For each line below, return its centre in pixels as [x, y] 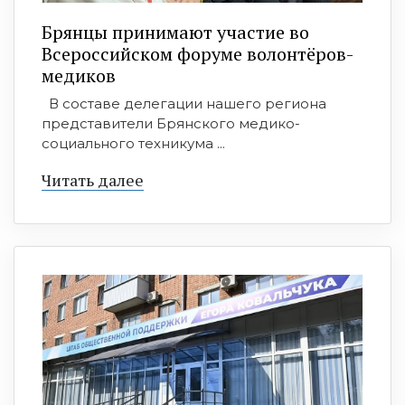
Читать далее [93, 180]
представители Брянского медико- [171, 124]
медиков [79, 76]
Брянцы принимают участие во [175, 33]
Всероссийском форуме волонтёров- [198, 54]
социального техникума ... [133, 144]
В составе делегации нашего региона [184, 104]
